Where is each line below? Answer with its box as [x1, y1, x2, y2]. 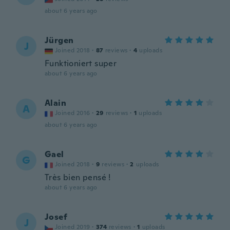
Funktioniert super [45, 58, 117, 69]
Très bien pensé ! [45, 172, 111, 183]
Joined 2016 [55, 109, 90, 117]
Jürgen [45, 35, 74, 46]
